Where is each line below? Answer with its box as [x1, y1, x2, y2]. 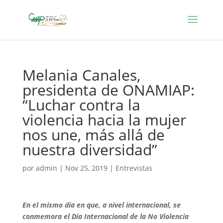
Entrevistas [115, 163, 152, 173]
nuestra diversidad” [22, 139, 157, 160]
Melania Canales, [22, 65, 140, 85]
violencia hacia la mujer [22, 110, 186, 130]
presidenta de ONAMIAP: [22, 80, 195, 100]
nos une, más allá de [22, 124, 165, 145]
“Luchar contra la [22, 95, 140, 115]
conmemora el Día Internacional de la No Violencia [22, 212, 189, 221]
